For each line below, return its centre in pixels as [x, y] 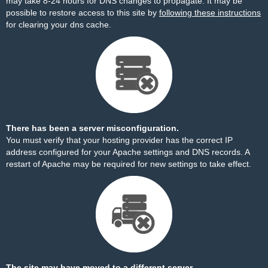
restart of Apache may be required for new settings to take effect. [129, 164]
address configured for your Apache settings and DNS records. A [128, 152]
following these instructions [210, 13]
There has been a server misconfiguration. [92, 128]
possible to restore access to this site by [83, 13]
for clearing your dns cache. [59, 25]
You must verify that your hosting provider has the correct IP [119, 140]
